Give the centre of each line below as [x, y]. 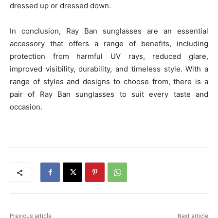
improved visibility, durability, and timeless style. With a [109, 69]
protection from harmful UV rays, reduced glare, [109, 56]
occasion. [26, 107]
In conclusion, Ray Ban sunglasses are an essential [109, 31]
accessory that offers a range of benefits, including [109, 44]
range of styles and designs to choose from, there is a [109, 82]
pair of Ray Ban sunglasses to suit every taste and [109, 94]
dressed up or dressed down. [60, 6]
